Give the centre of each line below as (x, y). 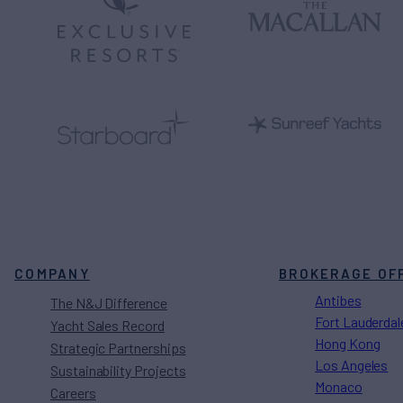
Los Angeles (352, 364)
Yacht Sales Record (107, 325)
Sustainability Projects (118, 370)
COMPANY (52, 273)
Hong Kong (348, 343)
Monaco (339, 386)
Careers (73, 392)
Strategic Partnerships (118, 347)
